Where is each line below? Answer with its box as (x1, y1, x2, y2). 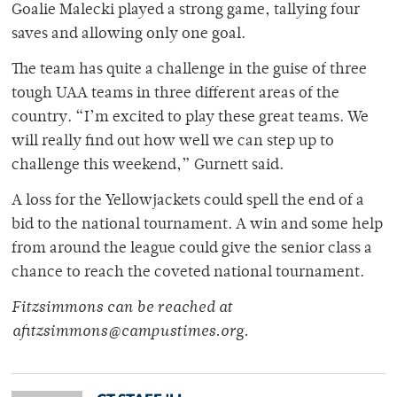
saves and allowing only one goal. (12, 27, 245, 43)
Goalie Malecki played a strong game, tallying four (12, 3, 360, 19)
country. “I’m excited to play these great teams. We (12, 110, 369, 127)
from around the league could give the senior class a (12, 241, 372, 258)
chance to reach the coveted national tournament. (12, 265, 364, 282)
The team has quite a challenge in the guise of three (12, 62, 367, 79)
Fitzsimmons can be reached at (12, 300, 232, 317)
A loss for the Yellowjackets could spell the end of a (12, 193, 364, 210)
